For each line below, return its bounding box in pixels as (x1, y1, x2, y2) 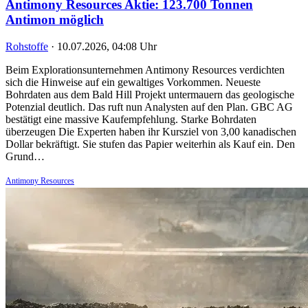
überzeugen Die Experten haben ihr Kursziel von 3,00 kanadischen (5, 126, 296, 138)
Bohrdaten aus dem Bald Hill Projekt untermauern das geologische (5, 89, 294, 101)
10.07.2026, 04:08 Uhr (57, 41, 157, 53)
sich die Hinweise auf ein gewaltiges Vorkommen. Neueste (5, 76, 261, 89)
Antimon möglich (5, 12, 104, 27)
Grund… (5, 151, 45, 163)
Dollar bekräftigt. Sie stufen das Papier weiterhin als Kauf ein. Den (5, 138, 295, 151)
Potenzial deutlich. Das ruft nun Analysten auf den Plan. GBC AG (5, 101, 293, 113)
